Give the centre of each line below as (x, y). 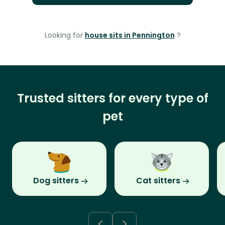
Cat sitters (158, 181)
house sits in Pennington (130, 35)
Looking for (65, 35)
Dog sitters (56, 181)
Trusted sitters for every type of (113, 98)
